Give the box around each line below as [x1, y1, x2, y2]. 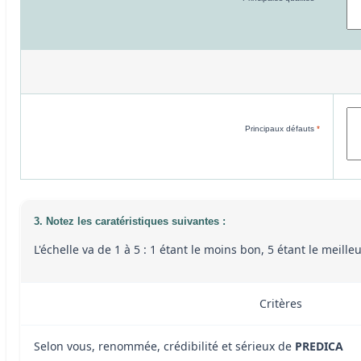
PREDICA [295, 338, 343, 354]
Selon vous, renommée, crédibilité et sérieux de [34, 338, 295, 354]
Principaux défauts [245, 123, 317, 133]
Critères [259, 295, 302, 311]
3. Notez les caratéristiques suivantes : [34, 214, 226, 227]
